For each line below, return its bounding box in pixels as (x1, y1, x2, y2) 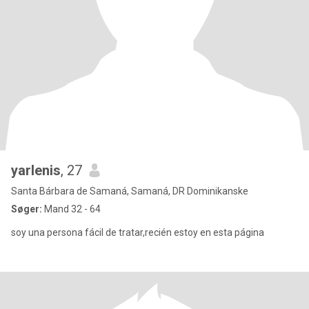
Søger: (11, 203, 42, 215)
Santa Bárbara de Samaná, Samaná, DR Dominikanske (11, 186, 248, 197)
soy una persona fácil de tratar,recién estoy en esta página (11, 227, 264, 238)
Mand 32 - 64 (42, 203, 101, 215)
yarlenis (11, 162, 61, 179)
